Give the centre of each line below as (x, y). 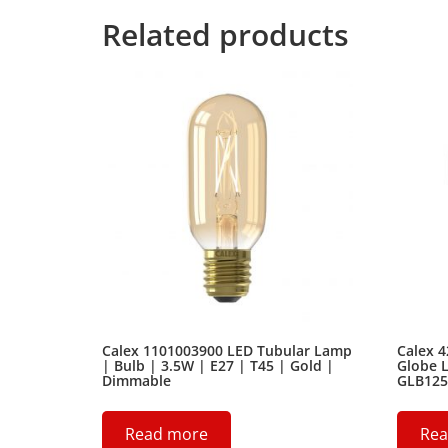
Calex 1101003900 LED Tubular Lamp (227, 351)
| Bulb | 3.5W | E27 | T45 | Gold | (218, 366)
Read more (166, 434)
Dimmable (136, 381)
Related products (225, 34)
